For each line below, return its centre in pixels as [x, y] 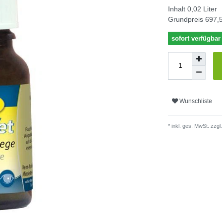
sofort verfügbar [196, 38]
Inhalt [178, 9]
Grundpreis [187, 19]
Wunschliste [196, 101]
